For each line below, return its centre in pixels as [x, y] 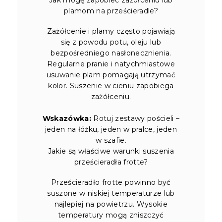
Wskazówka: [67, 118]
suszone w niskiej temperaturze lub [111, 193]
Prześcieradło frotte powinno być [111, 182]
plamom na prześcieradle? [111, 11]
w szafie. [111, 140]
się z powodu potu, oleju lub [111, 42]
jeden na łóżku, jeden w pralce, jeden [111, 129]
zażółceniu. [111, 96]
